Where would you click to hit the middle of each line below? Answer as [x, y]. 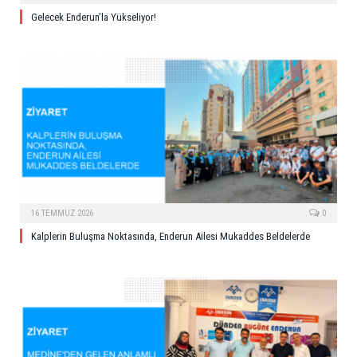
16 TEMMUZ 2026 [62, 213]
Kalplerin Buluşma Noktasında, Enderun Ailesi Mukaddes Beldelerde [171, 236]
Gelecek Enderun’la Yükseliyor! [94, 17]
